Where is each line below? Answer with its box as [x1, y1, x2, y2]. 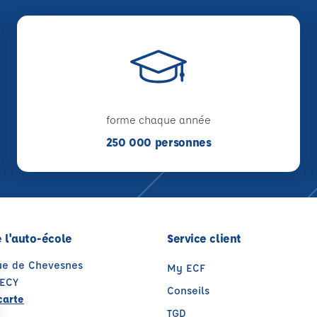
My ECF [167, 260, 205, 275]
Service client [167, 230, 241, 246]
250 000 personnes [105, 134, 212, 149]
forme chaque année [106, 113, 211, 127]
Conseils [167, 283, 209, 297]
